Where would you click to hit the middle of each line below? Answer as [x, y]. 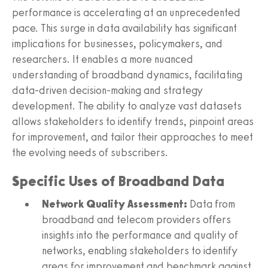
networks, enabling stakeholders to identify [140, 251]
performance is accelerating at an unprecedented [126, 13]
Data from [211, 204]
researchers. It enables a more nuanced [103, 60]
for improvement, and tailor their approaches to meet [133, 137]
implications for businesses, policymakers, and [117, 44]
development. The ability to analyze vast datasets [127, 106]
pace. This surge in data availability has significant [124, 28]
